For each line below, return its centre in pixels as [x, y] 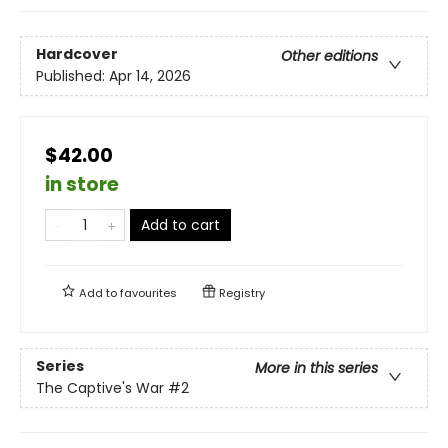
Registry [240, 292]
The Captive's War [100, 387]
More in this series [316, 367]
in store [82, 184]
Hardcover [77, 53]
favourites [148, 292]
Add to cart [180, 224]
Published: [72, 75]
